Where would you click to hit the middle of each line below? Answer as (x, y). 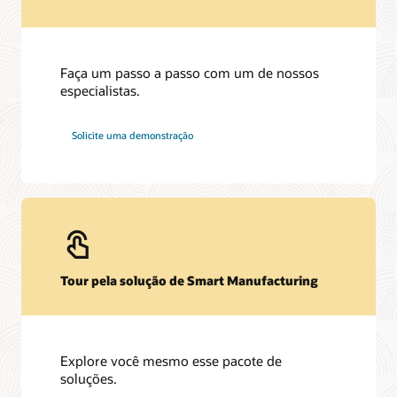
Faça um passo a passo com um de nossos (190, 72)
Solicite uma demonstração (133, 136)
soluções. (89, 379)
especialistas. (101, 90)
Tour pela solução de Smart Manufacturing (190, 280)
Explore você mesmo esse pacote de (171, 361)
